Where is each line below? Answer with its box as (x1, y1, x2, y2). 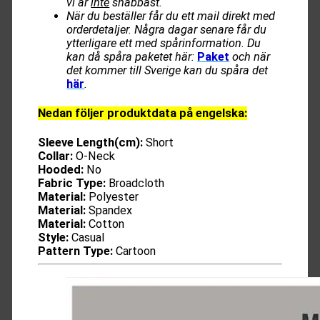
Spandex (86, 203, 133, 217)
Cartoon (113, 244, 156, 258)
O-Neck (73, 149, 116, 163)
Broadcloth (106, 176, 165, 190)
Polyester (86, 189, 139, 204)
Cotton (86, 216, 125, 231)
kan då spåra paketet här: (66, 50, 198, 64)
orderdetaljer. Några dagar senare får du (66, 23, 267, 37)
